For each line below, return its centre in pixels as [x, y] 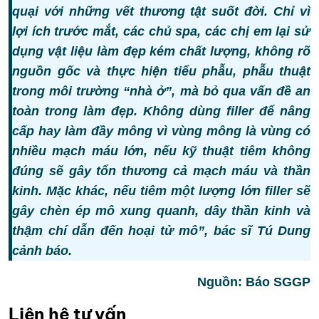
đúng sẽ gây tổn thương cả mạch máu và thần [161, 171]
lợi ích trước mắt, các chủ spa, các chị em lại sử [161, 32]
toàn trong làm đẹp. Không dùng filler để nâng [161, 111]
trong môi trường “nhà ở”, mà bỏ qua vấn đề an [161, 91]
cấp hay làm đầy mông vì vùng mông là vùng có [161, 131]
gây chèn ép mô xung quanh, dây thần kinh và [161, 211]
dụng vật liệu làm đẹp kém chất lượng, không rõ [161, 52]
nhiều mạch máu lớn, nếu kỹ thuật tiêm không [161, 151]
